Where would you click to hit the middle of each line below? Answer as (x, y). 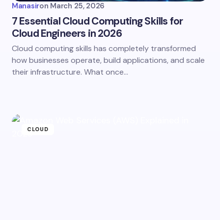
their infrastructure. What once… (70, 72)
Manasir (26, 6)
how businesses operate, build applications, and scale (108, 60)
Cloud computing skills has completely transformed (104, 48)
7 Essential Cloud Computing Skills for (97, 21)
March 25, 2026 (78, 6)
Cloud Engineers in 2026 (67, 33)
